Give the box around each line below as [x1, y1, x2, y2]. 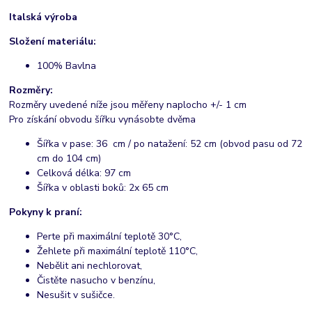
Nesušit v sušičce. [37, 288, 116, 302]
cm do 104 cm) [37, 152, 102, 166]
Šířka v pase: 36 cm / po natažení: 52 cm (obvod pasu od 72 [37, 137, 303, 151]
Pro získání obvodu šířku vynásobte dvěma [9, 113, 196, 127]
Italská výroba [9, 10, 78, 24]
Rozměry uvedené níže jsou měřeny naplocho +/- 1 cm [9, 98, 247, 112]
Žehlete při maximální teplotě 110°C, [37, 244, 198, 258]
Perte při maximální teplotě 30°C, [37, 230, 182, 244]
